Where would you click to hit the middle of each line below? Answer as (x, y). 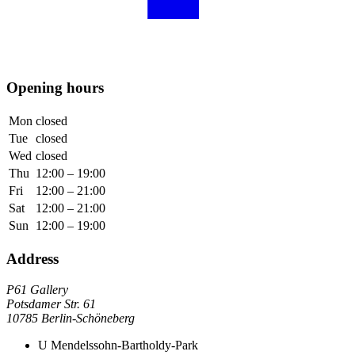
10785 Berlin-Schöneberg (71, 318)
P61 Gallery (37, 289)
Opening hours (55, 88)
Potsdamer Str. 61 (51, 303)
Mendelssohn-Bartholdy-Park (123, 345)
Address (32, 258)
